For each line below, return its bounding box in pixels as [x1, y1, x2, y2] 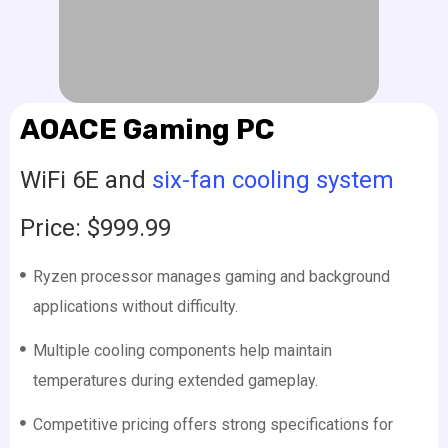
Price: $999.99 [20, 214, 171, 243]
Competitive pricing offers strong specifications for [32, 415, 393, 435]
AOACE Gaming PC [20, 113, 275, 147]
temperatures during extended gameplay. [32, 371, 318, 391]
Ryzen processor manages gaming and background [32, 267, 390, 287]
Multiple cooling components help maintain [32, 341, 332, 361]
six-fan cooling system [152, 166, 394, 195]
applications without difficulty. [32, 297, 238, 317]
